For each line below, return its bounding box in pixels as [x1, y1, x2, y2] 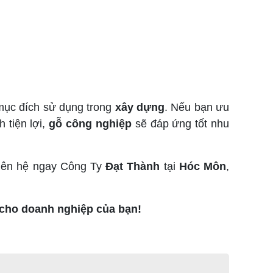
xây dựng [115, 101, 165, 113]
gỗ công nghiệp [49, 118, 132, 130]
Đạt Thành [105, 160, 160, 172]
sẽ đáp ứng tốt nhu [131, 118, 230, 130]
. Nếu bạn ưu [165, 101, 230, 113]
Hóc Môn [179, 160, 227, 172]
